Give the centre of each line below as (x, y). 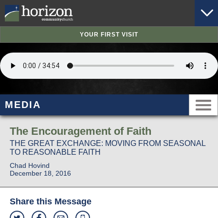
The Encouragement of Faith (81, 131)
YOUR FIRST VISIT (109, 35)
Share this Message (51, 202)
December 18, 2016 (40, 173)
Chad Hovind (30, 166)
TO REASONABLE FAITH (55, 152)
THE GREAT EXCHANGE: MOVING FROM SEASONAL (108, 144)
